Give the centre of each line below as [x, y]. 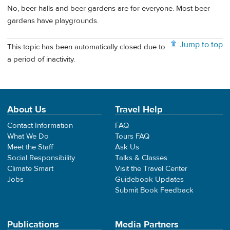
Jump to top [201, 45]
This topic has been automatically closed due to [86, 47]
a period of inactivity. [41, 59]
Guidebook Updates [149, 179]
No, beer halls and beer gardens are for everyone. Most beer [109, 9]
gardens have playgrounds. [53, 21]
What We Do [28, 136]
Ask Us [127, 147]
